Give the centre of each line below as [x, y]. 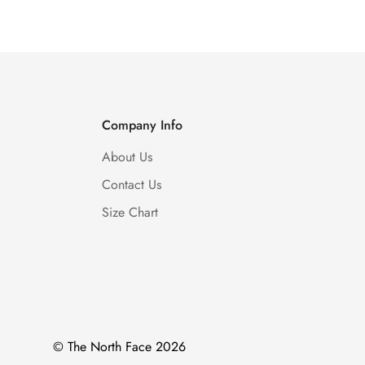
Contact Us [131, 185]
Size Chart [130, 213]
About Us [127, 157]
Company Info [142, 125]
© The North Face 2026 [119, 346]
